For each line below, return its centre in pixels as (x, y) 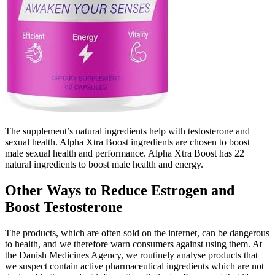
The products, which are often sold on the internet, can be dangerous (137, 233)
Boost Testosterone (64, 207)
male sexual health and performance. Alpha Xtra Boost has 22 (125, 153)
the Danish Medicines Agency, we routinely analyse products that (131, 255)
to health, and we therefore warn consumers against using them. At (134, 244)
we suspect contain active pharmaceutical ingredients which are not (134, 266)
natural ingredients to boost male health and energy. (104, 164)
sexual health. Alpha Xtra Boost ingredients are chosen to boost (127, 142)
